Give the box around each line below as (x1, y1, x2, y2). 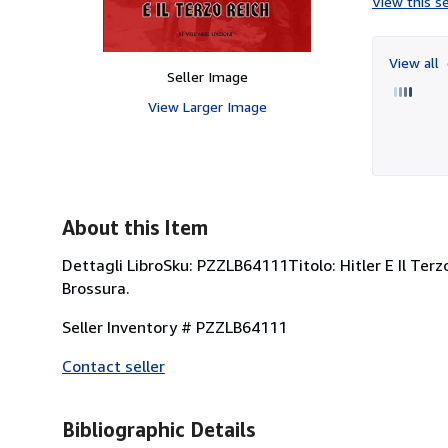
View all (389, 53, 443, 71)
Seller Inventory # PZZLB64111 (62, 316, 287, 337)
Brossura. (62, 277, 130, 298)
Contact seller (62, 355, 165, 376)
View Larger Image (147, 97, 267, 115)
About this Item (62, 215, 208, 239)
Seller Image (166, 67, 248, 85)
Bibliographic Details (62, 417, 255, 441)
